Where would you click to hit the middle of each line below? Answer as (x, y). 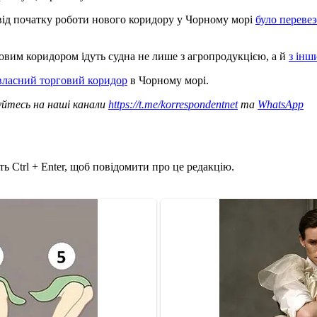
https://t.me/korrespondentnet (173, 104)
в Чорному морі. (168, 80)
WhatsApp (281, 104)
